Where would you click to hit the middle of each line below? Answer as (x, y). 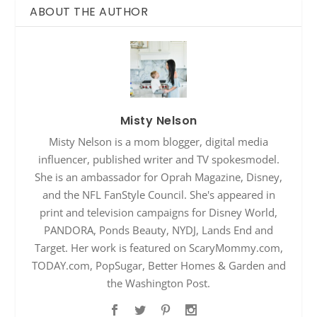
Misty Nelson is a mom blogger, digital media (158, 141)
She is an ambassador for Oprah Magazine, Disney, (158, 177)
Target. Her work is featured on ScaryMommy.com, (158, 247)
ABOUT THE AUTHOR (89, 11)
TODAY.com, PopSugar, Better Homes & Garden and (158, 265)
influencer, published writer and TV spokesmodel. (158, 159)
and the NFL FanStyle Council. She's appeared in (158, 194)
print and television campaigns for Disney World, (158, 212)
